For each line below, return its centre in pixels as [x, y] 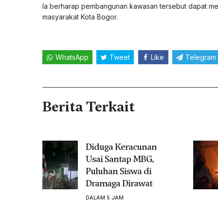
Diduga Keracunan [121, 146]
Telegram [200, 57]
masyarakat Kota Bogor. [80, 17]
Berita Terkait [89, 106]
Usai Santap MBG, [119, 159]
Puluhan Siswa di [118, 171]
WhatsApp [72, 57]
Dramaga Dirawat [119, 183]
